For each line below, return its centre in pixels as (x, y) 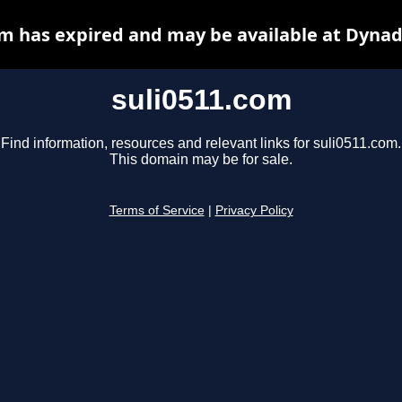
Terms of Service (157, 211)
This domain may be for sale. (201, 160)
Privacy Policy (254, 211)
